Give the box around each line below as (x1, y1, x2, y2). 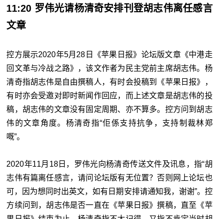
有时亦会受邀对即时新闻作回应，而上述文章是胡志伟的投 (6, 91, 213, 100)
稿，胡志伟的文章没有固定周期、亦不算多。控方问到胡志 (6, 105, 213, 114)
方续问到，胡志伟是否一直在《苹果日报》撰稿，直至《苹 (6, 201, 213, 210)
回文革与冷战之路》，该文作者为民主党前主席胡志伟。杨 (6, 64, 213, 73)
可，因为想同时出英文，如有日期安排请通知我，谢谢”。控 (6, 187, 213, 196)
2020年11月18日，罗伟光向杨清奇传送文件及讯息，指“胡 (6, 160, 213, 169)
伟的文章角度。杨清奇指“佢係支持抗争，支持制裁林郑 (6, 119, 213, 128)
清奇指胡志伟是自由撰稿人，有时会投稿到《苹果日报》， (6, 78, 213, 87)
